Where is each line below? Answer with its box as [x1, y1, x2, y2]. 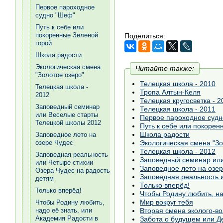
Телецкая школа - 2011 [140, 105, 216, 113]
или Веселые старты [35, 111, 98, 118]
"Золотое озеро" [35, 71, 84, 79]
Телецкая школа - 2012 [140, 147, 216, 155]
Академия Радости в [35, 215, 98, 222]
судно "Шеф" [35, 11, 75, 19]
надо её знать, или [35, 207, 92, 214]
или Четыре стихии [35, 159, 93, 166]
